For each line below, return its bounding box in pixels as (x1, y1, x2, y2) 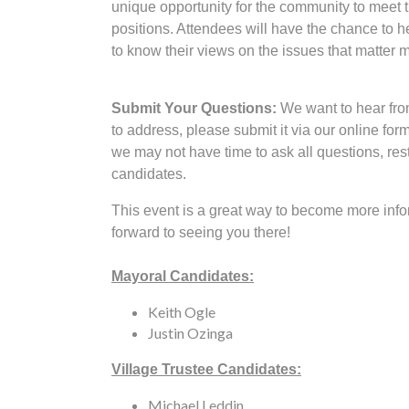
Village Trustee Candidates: (111, 362, 301, 377)
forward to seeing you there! (111, 225, 290, 240)
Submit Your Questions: (111, 100, 277, 116)
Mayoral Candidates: (111, 268, 254, 284)
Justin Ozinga (148, 324, 233, 341)
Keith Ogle (148, 303, 215, 320)
